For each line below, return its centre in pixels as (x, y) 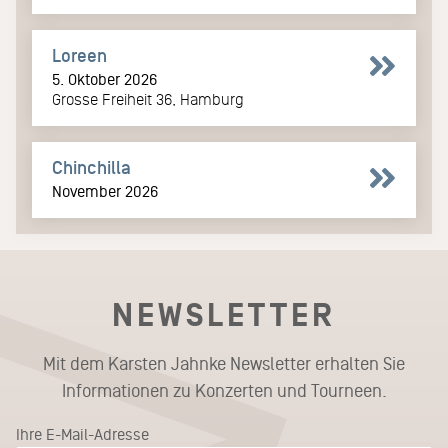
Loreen (79, 55)
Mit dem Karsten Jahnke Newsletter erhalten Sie (224, 363)
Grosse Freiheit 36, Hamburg (148, 99)
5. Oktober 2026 (104, 79)
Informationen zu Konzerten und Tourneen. (224, 390)
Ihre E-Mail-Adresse (82, 434)
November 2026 (105, 191)
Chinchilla (91, 167)
